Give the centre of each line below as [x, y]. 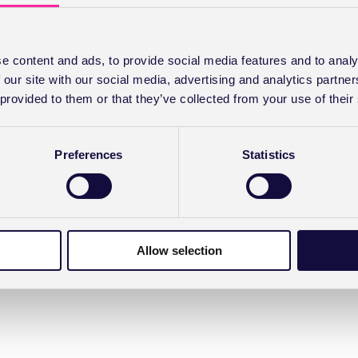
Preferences [89, 154]
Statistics [268, 154]
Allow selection [179, 250]
